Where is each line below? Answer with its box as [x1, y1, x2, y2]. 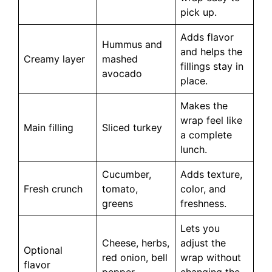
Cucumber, [102, 168, 151, 180]
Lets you [180, 222, 220, 234]
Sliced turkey [102, 121, 162, 134]
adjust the [180, 237, 226, 249]
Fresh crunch [24, 183, 83, 195]
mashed [102, 53, 138, 65]
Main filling [24, 121, 73, 134]
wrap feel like [180, 114, 242, 126]
